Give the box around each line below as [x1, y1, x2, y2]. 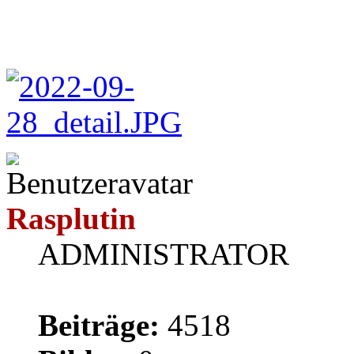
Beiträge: [38, 307, 160, 342]
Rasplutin [6, 201, 136, 235]
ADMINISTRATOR [38, 236, 289, 271]
